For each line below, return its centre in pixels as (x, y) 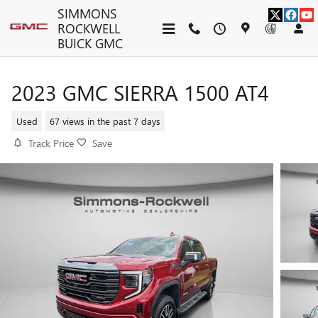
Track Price (51, 143)
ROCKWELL (89, 28)
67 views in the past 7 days (105, 121)
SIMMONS (87, 13)
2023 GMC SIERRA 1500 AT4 (140, 92)
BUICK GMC (90, 43)
